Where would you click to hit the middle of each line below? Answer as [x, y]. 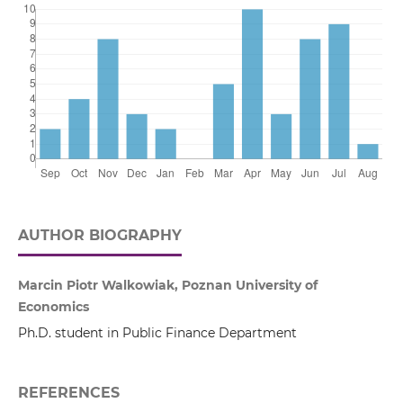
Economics [53, 307]
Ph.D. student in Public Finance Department [157, 333]
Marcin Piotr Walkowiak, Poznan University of [167, 286]
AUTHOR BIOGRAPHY [99, 236]
